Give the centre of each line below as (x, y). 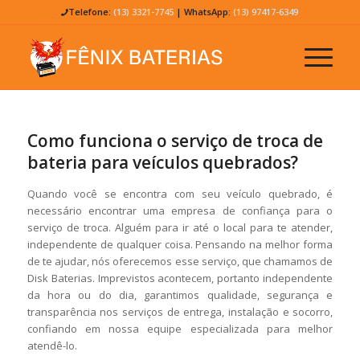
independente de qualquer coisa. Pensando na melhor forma (180, 244)
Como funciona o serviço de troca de (175, 141)
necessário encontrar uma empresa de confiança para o (180, 211)
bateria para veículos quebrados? (162, 162)
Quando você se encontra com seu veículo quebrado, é (180, 194)
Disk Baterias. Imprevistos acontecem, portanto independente (180, 278)
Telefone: (91, 12)
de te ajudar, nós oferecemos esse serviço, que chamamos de (180, 261)
